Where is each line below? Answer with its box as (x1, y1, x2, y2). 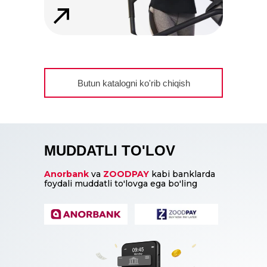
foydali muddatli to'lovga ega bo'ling (44, 179, 197, 190)
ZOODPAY (103, 169, 149, 179)
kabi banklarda (149, 169, 215, 179)
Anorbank (44, 169, 89, 179)
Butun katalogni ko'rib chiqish (77, 77, 190, 88)
